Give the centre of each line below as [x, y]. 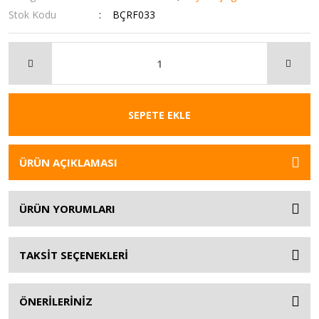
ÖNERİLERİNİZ [56, 301]
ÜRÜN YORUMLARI [67, 209]
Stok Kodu [32, 15]
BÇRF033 [134, 15]
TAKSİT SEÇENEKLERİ [74, 255]
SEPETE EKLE [159, 115]
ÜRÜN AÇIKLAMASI [68, 162]
